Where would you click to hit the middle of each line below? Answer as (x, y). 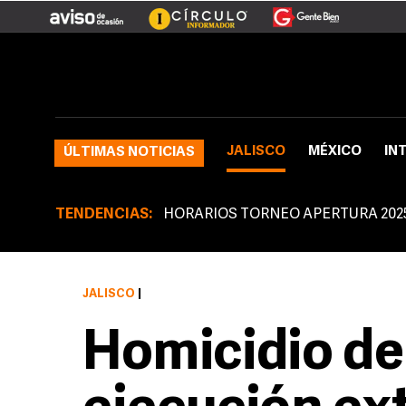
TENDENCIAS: (104, 215)
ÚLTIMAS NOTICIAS (129, 153)
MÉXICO (335, 152)
